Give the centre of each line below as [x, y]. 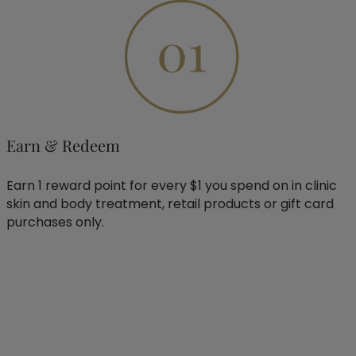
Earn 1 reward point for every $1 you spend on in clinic [172, 185]
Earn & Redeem [63, 145]
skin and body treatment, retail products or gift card [170, 203]
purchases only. [55, 222]
